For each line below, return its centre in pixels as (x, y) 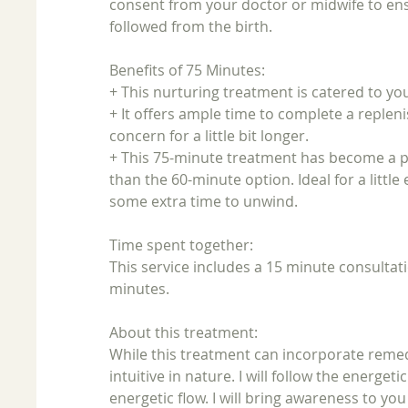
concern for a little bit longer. (209, 135)
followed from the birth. (191, 26)
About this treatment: (184, 332)
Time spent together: (182, 245)
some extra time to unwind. (204, 201)
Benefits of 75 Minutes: (188, 70)
